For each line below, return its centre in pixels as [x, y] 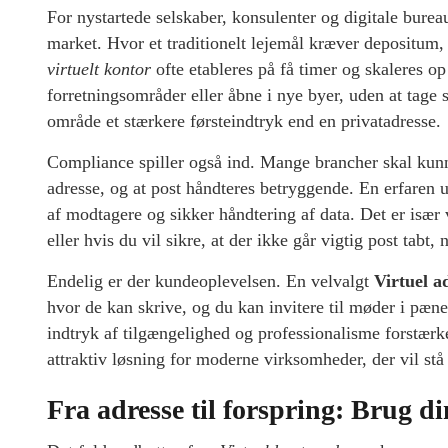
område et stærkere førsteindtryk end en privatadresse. [244, 121]
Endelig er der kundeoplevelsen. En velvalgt [210, 281]
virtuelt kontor [99, 69]
